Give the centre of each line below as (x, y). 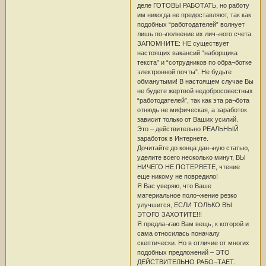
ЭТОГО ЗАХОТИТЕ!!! (169, 214)
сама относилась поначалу (178, 233)
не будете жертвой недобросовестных (195, 91)
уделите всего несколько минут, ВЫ (191, 157)
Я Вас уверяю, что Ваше (174, 186)
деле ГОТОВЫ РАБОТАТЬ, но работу (193, 5)
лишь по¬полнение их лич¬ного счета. (195, 34)
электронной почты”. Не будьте (184, 72)
